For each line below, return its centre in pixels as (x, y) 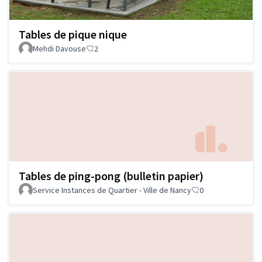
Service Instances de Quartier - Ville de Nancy (112, 190)
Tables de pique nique (73, 34)
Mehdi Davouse (59, 48)
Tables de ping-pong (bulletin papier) (111, 176)
